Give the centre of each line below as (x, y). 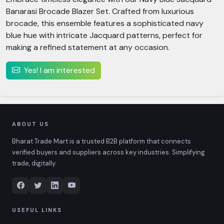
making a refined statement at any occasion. (88, 47)
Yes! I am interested (59, 70)
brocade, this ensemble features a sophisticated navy (105, 23)
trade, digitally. (34, 163)
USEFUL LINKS (37, 210)
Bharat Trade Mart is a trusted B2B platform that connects (101, 141)
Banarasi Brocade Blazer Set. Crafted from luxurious (100, 11)
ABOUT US (30, 124)
